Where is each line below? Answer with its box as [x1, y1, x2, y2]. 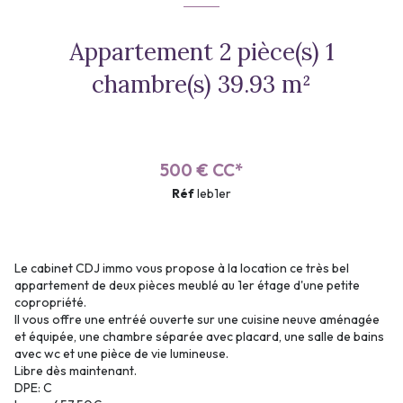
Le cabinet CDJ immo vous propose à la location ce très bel [14, 260, 349, 277]
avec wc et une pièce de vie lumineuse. [14, 345, 228, 363]
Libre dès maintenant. [14, 363, 137, 380]
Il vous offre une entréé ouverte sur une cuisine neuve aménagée [14, 311, 380, 328]
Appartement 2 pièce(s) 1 [69, 37, 219, 67]
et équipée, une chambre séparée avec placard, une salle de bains [14, 328, 384, 345]
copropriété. [14, 294, 86, 311]
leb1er [197, 185, 231, 202]
